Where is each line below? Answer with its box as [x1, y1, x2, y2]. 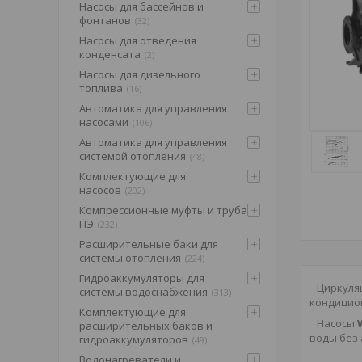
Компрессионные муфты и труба [79, 203, 247, 217]
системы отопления [79, 250, 181, 265]
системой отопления [79, 149, 186, 163]
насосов [79, 183, 121, 197]
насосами [79, 115, 128, 129]
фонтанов [79, 13, 131, 27]
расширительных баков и [79, 318, 213, 333]
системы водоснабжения [79, 284, 208, 299]
